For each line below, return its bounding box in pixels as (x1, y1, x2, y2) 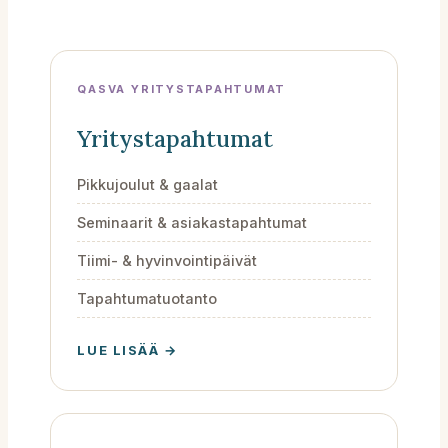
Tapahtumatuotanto (77, 289, 218, 307)
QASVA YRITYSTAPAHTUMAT (77, 81, 287, 96)
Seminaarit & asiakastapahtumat (77, 213, 308, 231)
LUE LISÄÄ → (77, 341, 178, 358)
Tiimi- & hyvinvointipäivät (77, 251, 258, 269)
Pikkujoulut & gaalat (77, 175, 219, 193)
